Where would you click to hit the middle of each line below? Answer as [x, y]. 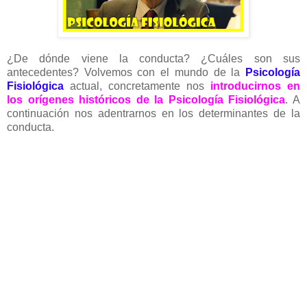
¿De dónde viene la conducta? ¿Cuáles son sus [153, 58]
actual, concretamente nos [137, 86]
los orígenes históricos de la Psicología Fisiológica [146, 99]
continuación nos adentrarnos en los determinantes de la [153, 113]
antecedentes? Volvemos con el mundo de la [126, 72]
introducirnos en [255, 86]
